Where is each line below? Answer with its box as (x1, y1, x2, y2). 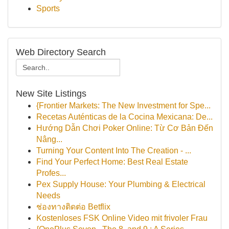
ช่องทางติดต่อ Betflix (36, 202, 110, 211)
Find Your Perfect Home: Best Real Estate (36, 157, 188, 166)
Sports (36, 4, 60, 13)
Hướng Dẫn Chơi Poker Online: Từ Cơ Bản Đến (36, 124, 213, 132)
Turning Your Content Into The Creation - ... (36, 146, 191, 155)
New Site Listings (16, 88, 86, 99)
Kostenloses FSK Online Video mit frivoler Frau (36, 214, 208, 222)
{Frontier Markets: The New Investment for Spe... (36, 101, 211, 110)
